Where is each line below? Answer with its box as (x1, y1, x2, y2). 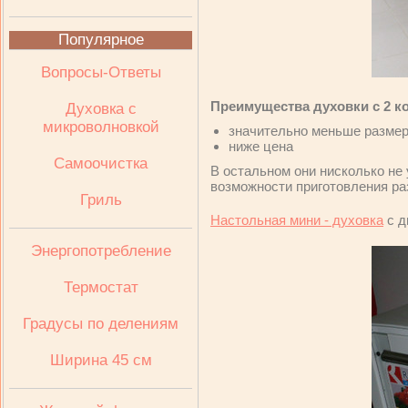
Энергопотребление (30, 242, 171, 260)
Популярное (57, 31, 144, 48)
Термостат (63, 279, 138, 296)
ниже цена (229, 138, 293, 154)
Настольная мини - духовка (210, 212, 383, 228)
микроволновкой (42, 118, 159, 136)
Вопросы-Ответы (40, 64, 161, 81)
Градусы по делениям (23, 315, 178, 332)
